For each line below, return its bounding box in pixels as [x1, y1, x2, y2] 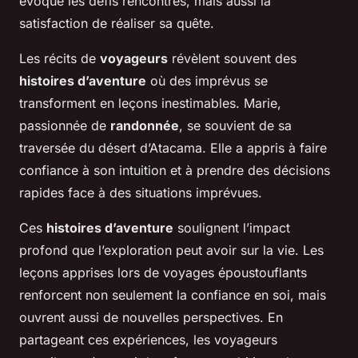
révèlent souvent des [168, 50, 296, 66]
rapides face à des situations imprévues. [19, 184, 262, 201]
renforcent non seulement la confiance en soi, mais [19, 286, 326, 303]
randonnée [110, 117, 179, 133]
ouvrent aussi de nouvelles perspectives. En [19, 308, 283, 325]
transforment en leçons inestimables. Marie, [19, 94, 281, 111]
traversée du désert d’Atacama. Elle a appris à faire [19, 139, 327, 156]
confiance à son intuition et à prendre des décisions [19, 161, 330, 178]
